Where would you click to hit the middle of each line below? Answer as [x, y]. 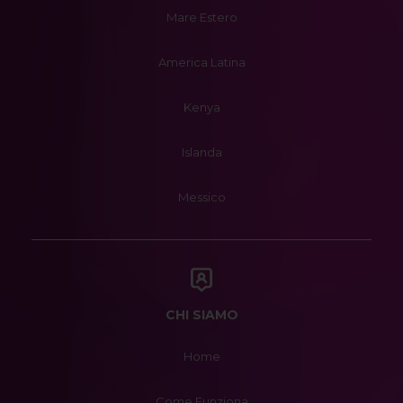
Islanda [201, 152]
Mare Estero [201, 17]
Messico [201, 197]
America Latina [201, 62]
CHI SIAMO [201, 315]
